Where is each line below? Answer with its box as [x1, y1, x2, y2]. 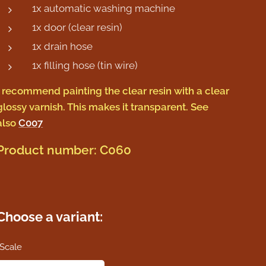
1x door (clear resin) [32, 21, 123, 33]
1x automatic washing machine [32, 2, 176, 14]
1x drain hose [32, 40, 93, 52]
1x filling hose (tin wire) [32, 59, 138, 71]
